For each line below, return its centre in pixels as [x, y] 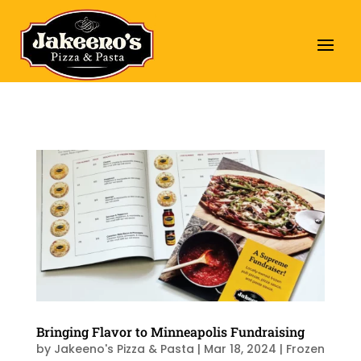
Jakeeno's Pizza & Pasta [124, 349]
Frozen [305, 349]
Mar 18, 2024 [240, 349]
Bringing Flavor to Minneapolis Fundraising [170, 331]
